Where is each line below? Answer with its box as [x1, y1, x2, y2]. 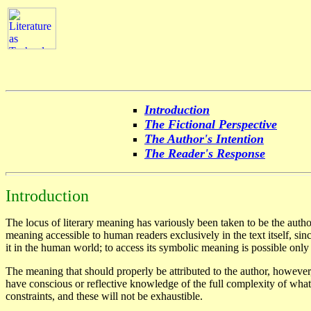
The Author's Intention [144, 132, 264, 146]
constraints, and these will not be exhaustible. [6, 290, 203, 302]
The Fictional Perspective [144, 117, 277, 131]
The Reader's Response [144, 146, 265, 160]
